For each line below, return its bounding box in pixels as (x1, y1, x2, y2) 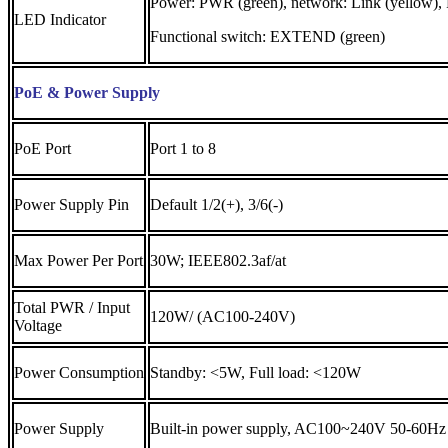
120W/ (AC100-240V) (150, 307, 295, 325)
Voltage (14, 316, 62, 334)
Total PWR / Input (14, 298, 130, 316)
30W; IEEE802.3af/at (150, 251, 286, 269)
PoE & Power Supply (14, 83, 160, 101)
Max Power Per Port (14, 251, 143, 269)
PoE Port (14, 139, 71, 157)
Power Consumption (14, 363, 144, 381)
